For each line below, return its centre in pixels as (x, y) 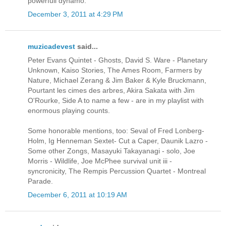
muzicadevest (51, 47)
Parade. (40, 181)
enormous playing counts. (69, 111)
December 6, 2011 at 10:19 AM (77, 195)
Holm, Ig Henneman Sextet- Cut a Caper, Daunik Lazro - (118, 141)
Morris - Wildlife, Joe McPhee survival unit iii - (100, 161)
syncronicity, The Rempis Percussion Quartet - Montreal (117, 171)
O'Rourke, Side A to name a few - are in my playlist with (116, 101)
